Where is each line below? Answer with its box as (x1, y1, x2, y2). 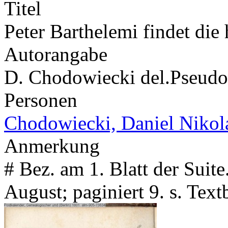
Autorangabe (4, 43, 107, 65)
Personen (4, 89, 77, 111)
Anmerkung (4, 134, 100, 157)
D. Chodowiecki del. (4, 66, 170, 88)
